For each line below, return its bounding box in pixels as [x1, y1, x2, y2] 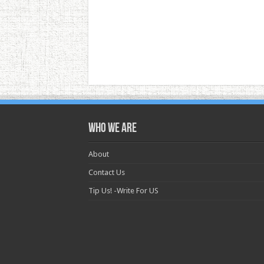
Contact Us [88, 168, 125, 177]
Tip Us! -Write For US [88, 186, 159, 196]
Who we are [88, 122, 137, 136]
